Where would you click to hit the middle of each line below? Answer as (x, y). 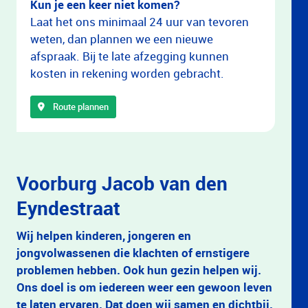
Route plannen (81, 107)
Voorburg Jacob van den (122, 183)
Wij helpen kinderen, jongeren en (104, 235)
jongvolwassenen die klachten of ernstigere (133, 253)
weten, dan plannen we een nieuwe (122, 39)
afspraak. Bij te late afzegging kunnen (130, 56)
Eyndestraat (68, 208)
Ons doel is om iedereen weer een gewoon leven (144, 287)
